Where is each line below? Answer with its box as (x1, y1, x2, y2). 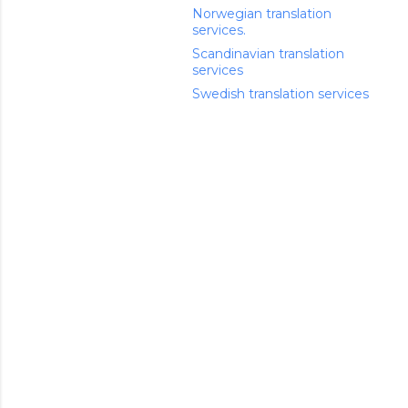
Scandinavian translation (192, 46, 344, 62)
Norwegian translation (192, 5, 331, 22)
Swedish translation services (192, 86, 369, 102)
